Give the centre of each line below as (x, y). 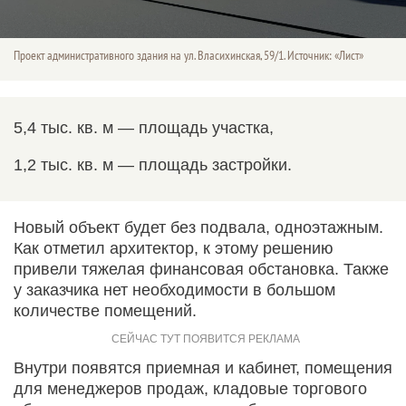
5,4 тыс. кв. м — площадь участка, (144, 127)
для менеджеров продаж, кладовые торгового (190, 388)
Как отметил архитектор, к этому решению (174, 248)
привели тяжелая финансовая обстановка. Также (201, 269)
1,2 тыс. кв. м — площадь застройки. (153, 164)
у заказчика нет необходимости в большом (174, 290)
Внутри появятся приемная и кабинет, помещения (203, 367)
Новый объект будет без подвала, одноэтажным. (198, 227)
